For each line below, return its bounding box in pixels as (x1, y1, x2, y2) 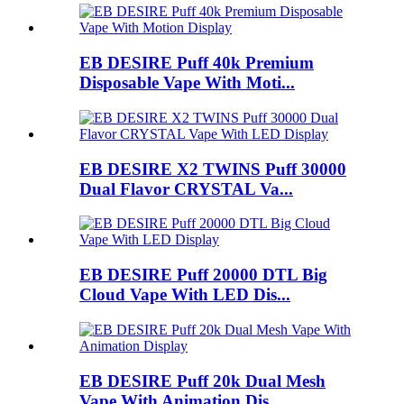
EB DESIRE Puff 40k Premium (79, 53, 314, 73)
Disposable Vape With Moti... (79, 73, 295, 93)
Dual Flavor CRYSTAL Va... (79, 179, 293, 198)
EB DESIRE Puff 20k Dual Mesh (79, 371, 326, 390)
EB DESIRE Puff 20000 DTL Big (79, 265, 327, 285)
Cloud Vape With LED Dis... (79, 285, 290, 305)
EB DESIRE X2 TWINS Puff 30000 (79, 159, 346, 179)
